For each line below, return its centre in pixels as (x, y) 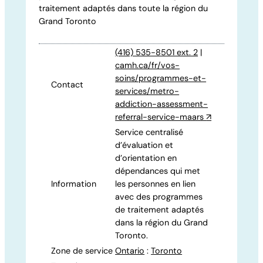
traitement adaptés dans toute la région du (124, 8)
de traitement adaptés (160, 210)
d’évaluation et (144, 145)
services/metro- (147, 91)
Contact (68, 85)
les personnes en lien (156, 184)
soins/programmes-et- (161, 78)
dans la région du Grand (162, 223)
